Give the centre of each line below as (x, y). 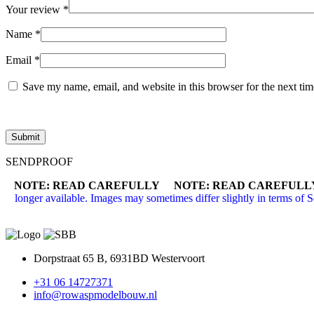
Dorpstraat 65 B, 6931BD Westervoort (119, 258)
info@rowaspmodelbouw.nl (95, 294)
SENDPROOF (39, 161)
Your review (34, 9)
